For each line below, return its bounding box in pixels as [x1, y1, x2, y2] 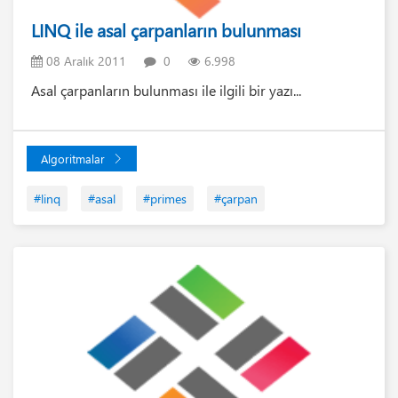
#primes [143, 189, 187, 207]
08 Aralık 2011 [43, 52, 126, 68]
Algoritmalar [41, 150, 105, 166]
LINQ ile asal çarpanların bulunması [31, 17, 301, 42]
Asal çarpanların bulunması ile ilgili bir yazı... [31, 80, 301, 99]
